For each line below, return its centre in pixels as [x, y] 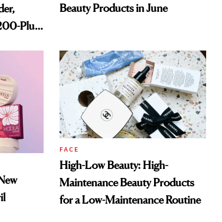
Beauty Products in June [113, 8]
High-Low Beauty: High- [114, 165]
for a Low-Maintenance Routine [130, 200]
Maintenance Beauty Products [127, 183]
